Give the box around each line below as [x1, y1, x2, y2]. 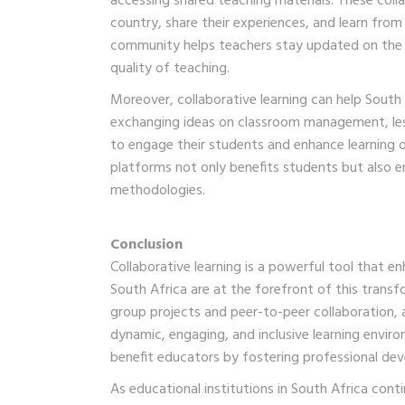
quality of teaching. [110, 56, 230, 80]
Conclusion [110, 232, 183, 257]
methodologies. [110, 178, 205, 202]
